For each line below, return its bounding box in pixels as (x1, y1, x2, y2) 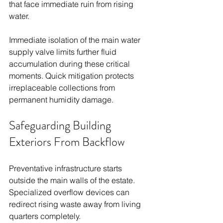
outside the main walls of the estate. (9, 175, 137, 185)
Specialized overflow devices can (9, 187, 131, 197)
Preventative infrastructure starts (9, 163, 124, 173)
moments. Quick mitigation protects (9, 70, 136, 81)
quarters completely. (9, 211, 81, 221)
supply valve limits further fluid (9, 46, 118, 57)
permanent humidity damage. (9, 94, 113, 105)
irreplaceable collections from (9, 82, 117, 93)
